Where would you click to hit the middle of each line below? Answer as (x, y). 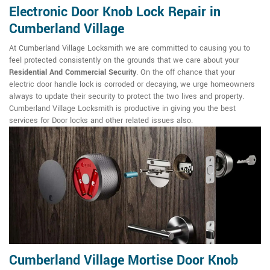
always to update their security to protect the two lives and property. (127, 97)
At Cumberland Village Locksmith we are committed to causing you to (130, 49)
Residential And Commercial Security (73, 73)
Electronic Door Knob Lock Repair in (115, 12)
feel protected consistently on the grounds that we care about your (124, 61)
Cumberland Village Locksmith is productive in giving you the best (122, 109)
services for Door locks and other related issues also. (102, 121)
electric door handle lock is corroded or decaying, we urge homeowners (132, 85)
